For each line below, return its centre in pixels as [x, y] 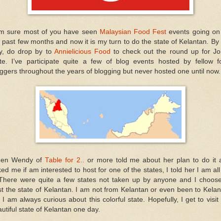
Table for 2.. [66, 160]
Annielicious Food [84, 51]
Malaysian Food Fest [134, 32]
